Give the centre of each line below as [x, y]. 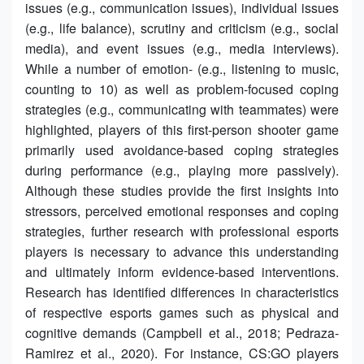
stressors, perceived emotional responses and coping [182, 210]
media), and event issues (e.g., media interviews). [182, 48]
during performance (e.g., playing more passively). [182, 170]
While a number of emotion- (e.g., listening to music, [182, 68]
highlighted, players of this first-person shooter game [182, 129]
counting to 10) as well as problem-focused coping [182, 89]
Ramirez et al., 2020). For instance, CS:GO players [182, 353]
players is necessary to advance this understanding [182, 251]
